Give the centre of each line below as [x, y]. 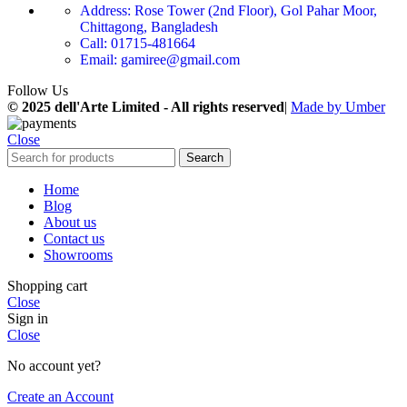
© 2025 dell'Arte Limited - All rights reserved [146, 106]
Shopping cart [47, 285]
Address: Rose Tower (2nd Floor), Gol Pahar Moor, [228, 10]
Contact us [74, 238]
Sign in [28, 318]
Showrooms [78, 254]
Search [205, 157]
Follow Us [38, 90]
